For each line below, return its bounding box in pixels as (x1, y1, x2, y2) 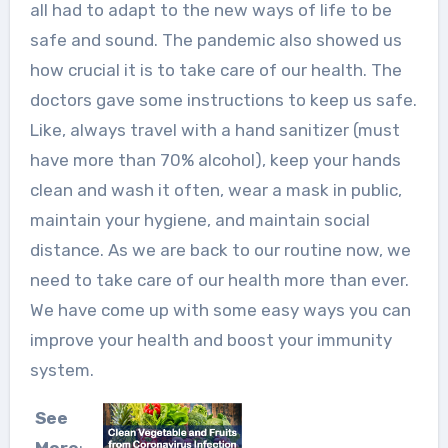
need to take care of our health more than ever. (29, 270, 409, 291)
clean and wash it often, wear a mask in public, (29, 180, 402, 201)
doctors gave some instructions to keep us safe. (29, 90, 417, 111)
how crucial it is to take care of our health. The (29, 60, 402, 81)
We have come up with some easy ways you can (29, 300, 411, 321)
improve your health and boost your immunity (29, 330, 392, 351)
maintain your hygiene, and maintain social (29, 210, 370, 231)
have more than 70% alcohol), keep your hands (29, 150, 401, 171)
